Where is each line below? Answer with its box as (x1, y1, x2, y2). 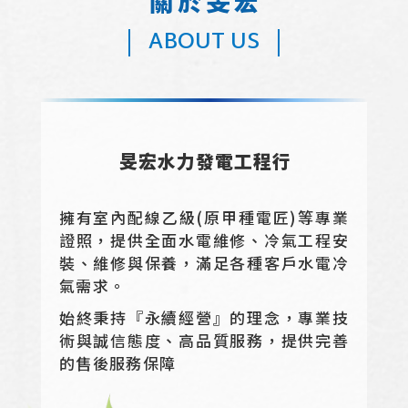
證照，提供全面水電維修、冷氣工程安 (58, 229, 350, 251)
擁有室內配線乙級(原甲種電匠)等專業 (58, 206, 350, 229)
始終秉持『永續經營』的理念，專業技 (58, 306, 350, 329)
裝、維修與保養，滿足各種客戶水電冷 (58, 251, 350, 274)
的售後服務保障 (58, 352, 177, 374)
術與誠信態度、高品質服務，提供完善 (58, 329, 350, 352)
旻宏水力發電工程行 (118, 148, 291, 174)
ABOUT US (148, 23, 260, 63)
